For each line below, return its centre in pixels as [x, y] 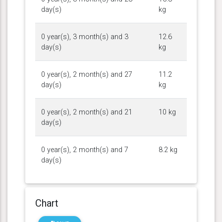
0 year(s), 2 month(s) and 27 [87, 74]
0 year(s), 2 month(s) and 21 [87, 112]
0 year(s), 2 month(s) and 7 [85, 150]
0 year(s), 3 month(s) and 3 [85, 37]
